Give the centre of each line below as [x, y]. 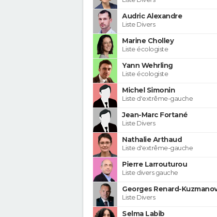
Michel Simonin [148, 90]
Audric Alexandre [152, 16]
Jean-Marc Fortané [155, 115]
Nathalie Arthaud [152, 139]
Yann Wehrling [147, 65]
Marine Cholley [148, 40]
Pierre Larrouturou [155, 164]
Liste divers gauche [150, 172]
